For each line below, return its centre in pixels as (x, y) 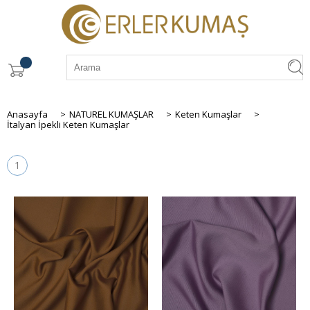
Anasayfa (27, 114)
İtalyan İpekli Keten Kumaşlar (68, 124)
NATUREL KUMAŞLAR (111, 114)
